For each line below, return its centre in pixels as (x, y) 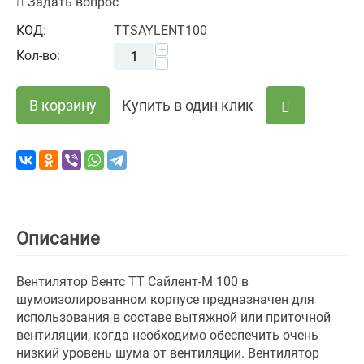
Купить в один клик (188, 105)
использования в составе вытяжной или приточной (173, 317)
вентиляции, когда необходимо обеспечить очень (167, 335)
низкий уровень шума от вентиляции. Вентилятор (168, 353)
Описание (58, 238)
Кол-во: (38, 56)
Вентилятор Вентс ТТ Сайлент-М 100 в (132, 282)
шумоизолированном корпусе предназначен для (165, 299)
